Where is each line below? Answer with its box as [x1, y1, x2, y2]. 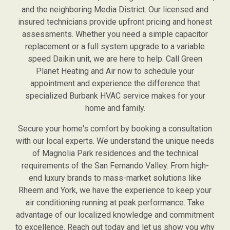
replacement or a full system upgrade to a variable [25, 41, 205, 51]
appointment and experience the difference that [30, 78, 200, 88]
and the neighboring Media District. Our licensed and [22, 4, 208, 14]
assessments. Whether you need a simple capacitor [22, 29, 208, 39]
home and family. [85, 103, 145, 113]
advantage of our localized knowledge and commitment [16, 209, 214, 220]
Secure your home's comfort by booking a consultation [18, 123, 212, 133]
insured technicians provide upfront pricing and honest [18, 16, 212, 27]
